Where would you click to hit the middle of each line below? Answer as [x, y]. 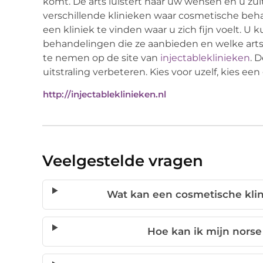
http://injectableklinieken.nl [104, 95]
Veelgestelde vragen [123, 161]
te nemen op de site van [102, 58]
